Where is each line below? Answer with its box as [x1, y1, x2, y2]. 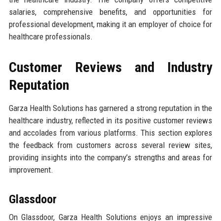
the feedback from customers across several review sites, [8, 140, 213, 150]
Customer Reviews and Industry [8, 59, 213, 75]
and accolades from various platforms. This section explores [8, 127, 213, 138]
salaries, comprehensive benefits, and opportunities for [8, 6, 213, 17]
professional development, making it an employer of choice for [8, 19, 213, 29]
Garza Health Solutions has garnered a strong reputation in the [8, 103, 213, 113]
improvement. [8, 164, 53, 175]
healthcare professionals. [8, 31, 93, 41]
